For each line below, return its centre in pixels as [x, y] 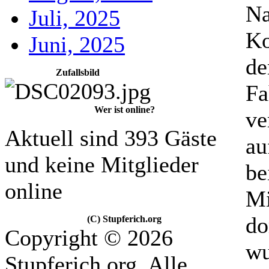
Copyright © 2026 [89, 238]
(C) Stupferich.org [124, 219]
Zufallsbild [78, 72]
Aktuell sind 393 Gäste [111, 138]
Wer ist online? [124, 110]
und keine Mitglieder [102, 165]
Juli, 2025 [74, 18]
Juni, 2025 [77, 44]
